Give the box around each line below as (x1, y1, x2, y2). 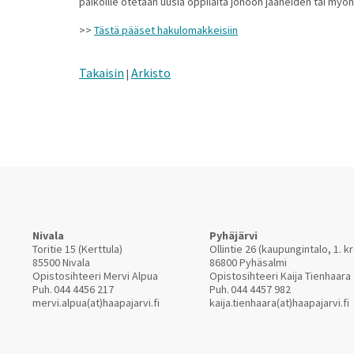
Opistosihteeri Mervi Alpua (32, 269, 158, 283)
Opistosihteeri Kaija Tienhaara (209, 269, 351, 283)
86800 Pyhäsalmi (209, 255, 287, 269)
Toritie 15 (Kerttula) (32, 242, 122, 256)
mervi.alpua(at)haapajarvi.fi (32, 296, 160, 310)
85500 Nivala (32, 255, 90, 269)
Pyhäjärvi (209, 228, 258, 243)
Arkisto (131, 65, 171, 81)
